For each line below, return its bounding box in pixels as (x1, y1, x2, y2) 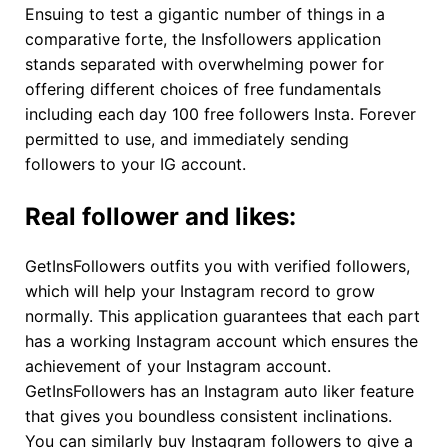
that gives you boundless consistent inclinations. (25, 405, 392, 426)
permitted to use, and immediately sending (25, 129, 349, 150)
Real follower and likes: (25, 202, 296, 232)
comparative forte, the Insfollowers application (25, 29, 381, 50)
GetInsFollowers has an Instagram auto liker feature (25, 380, 414, 401)
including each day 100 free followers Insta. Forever (25, 104, 416, 125)
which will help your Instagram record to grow (25, 280, 375, 301)
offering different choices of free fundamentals (25, 79, 381, 100)
